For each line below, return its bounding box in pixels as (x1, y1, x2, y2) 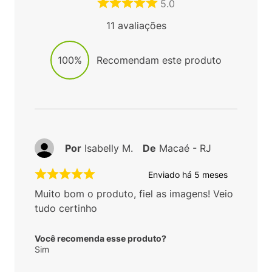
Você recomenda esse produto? (35, 233, 166, 244)
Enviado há (148, 169, 194, 180)
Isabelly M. (84, 142, 133, 155)
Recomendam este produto (97, 54, 222, 67)
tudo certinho (35, 202, 97, 215)
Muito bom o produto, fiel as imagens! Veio (35, 188, 233, 200)
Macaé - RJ (159, 142, 211, 155)
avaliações (114, 19, 166, 32)
